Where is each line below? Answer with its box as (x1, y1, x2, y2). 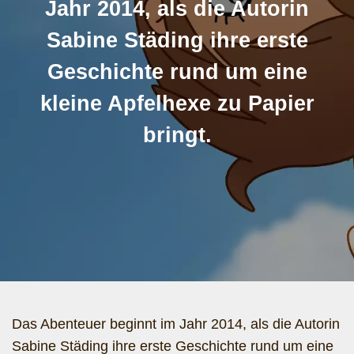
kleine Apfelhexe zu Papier (40, 92, 314, 115)
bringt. (142, 123, 212, 147)
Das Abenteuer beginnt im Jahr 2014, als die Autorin (12, 316, 340, 332)
